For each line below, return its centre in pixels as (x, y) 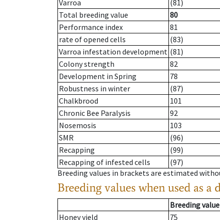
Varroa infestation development (113, 52)
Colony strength (87, 64)
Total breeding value (94, 15)
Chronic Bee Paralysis (95, 113)
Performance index (91, 27)
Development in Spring (98, 76)
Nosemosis (78, 125)
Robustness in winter (95, 89)
